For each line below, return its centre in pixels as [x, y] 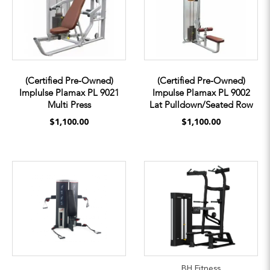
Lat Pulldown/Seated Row [201, 105]
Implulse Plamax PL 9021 [69, 93]
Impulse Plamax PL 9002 [201, 93]
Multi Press [69, 105]
